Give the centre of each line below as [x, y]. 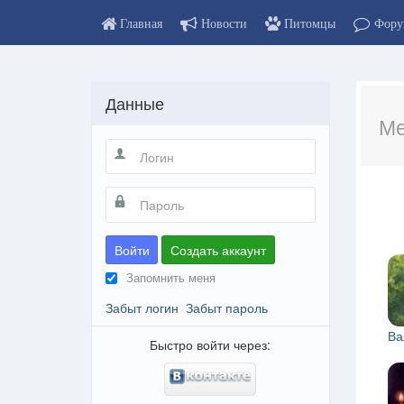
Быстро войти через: [211, 344]
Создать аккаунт [218, 249]
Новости [224, 23]
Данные [135, 103]
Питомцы [310, 23]
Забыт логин [142, 307]
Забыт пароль [227, 307]
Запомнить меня [170, 277]
